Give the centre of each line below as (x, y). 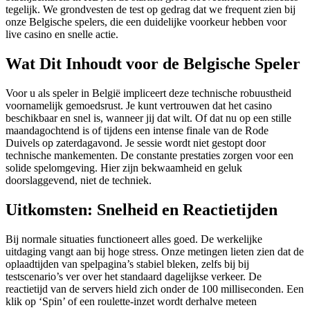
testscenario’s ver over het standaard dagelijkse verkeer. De (134, 276)
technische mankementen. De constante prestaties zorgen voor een (149, 155)
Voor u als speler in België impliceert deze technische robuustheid (148, 93)
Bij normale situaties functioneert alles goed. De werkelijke (134, 239)
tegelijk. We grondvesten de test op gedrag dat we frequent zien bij (151, 10)
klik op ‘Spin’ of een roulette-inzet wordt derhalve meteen (131, 301)
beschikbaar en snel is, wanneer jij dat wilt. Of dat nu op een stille (148, 118)
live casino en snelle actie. (62, 35)
